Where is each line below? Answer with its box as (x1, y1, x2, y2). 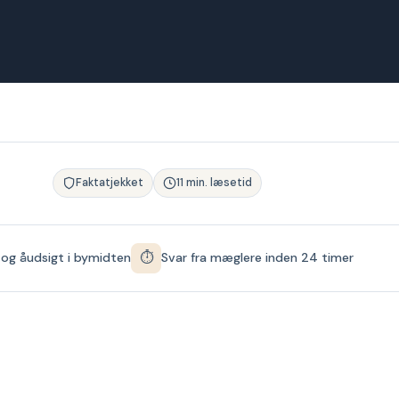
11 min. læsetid (176, 175, 252, 191)
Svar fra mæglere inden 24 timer (161, 249, 354, 266)
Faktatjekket (76, 175, 143, 191)
